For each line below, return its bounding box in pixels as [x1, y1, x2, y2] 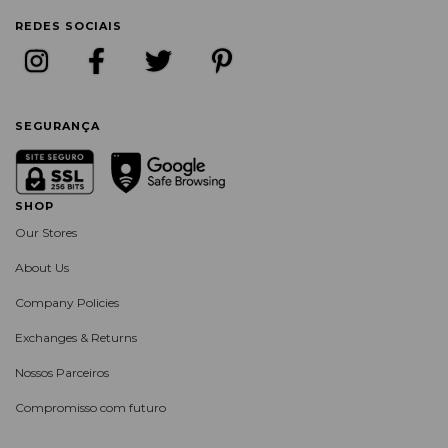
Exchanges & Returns [15, 329, 137, 345]
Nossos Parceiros [15, 364, 109, 380]
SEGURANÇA [15, 119, 100, 134]
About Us [15, 259, 69, 275]
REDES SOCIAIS [15, 18, 122, 33]
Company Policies [15, 294, 119, 310]
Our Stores [15, 224, 77, 240]
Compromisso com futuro [15, 399, 166, 415]
